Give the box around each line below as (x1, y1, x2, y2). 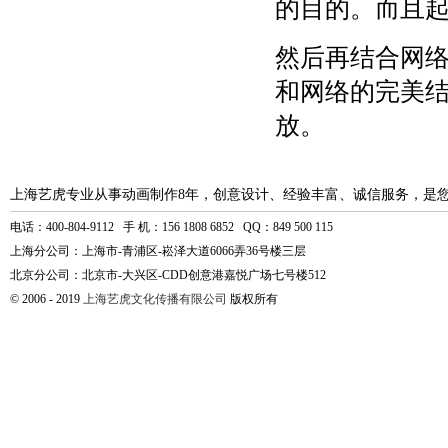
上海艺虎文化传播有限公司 (83, 292, 227, 306)
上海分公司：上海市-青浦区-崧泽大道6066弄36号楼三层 (10, 244, 306, 258)
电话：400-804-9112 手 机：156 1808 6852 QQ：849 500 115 (10, 220, 333, 234)
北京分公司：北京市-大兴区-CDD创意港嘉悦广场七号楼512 (10, 268, 326, 282)
